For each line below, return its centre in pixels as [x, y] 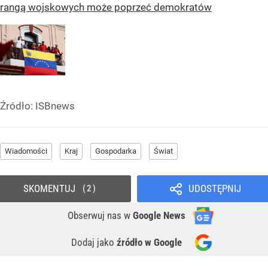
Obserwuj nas [96, 216]
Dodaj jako [94, 243]
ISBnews [55, 106]
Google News [159, 216]
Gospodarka [116, 151]
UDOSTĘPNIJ [214, 189]
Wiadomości [26, 151]
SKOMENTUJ [49, 189]
